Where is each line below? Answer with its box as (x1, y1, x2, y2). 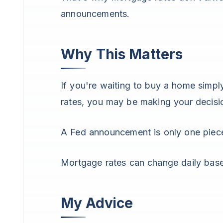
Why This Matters (61, 46, 183, 63)
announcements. (61, 8, 130, 19)
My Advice (61, 195, 133, 212)
